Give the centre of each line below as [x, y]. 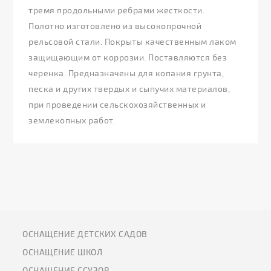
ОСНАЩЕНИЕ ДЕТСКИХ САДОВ [85, 234]
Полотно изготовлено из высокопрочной [115, 26]
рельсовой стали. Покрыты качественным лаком [132, 42]
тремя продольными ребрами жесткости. [117, 10]
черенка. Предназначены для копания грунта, [126, 73]
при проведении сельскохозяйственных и [117, 105]
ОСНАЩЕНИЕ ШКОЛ [63, 252]
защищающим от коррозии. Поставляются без [128, 57]
